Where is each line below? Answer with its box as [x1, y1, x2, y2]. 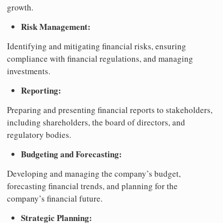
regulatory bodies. [7, 129, 71, 141]
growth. [7, 1, 33, 13]
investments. [7, 65, 50, 77]
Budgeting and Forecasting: [21, 148, 122, 161]
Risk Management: [21, 20, 91, 33]
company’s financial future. [7, 193, 103, 205]
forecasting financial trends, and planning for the [7, 180, 178, 192]
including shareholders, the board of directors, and [7, 116, 185, 128]
